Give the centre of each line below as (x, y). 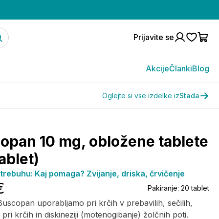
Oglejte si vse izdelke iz (141, 96)
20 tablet (195, 188)
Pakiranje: (164, 188)
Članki (181, 68)
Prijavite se (154, 37)
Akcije (157, 68)
